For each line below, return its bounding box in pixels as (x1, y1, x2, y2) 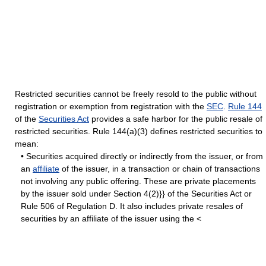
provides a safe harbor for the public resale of (89, 114, 262, 123)
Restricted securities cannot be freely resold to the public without (15, 89, 256, 99)
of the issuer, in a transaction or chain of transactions (59, 164, 260, 173)
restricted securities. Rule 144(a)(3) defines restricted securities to (15, 126, 262, 136)
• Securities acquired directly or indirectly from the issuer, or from (21, 151, 263, 161)
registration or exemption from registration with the (15, 102, 207, 111)
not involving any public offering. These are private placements (21, 176, 256, 186)
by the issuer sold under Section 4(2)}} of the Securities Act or (21, 189, 252, 198)
